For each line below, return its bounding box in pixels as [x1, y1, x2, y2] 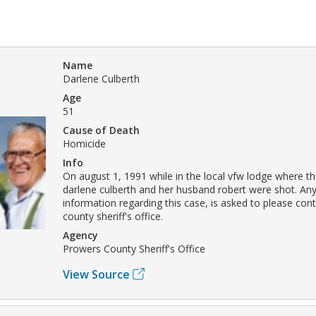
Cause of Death [63, 123, 140, 137]
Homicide [63, 136, 106, 150]
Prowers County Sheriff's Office [63, 241, 205, 255]
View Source [63, 266, 130, 282]
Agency [63, 228, 98, 242]
